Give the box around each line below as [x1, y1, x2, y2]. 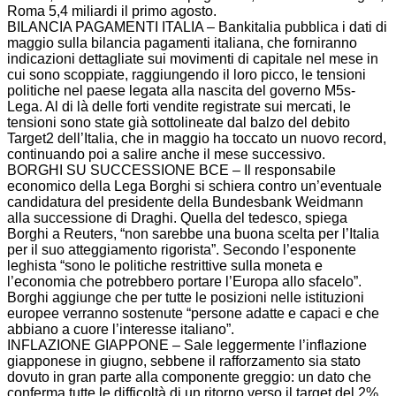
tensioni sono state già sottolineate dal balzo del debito [7, 115, 350, 130]
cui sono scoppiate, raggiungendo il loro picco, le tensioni [7, 67, 366, 82]
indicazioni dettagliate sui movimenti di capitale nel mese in [7, 51, 378, 66]
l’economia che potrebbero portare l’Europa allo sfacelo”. [7, 274, 362, 289]
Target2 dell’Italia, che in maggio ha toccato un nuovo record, [7, 131, 386, 146]
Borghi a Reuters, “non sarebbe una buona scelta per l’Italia [7, 226, 379, 241]
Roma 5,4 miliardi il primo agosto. [7, 4, 217, 19]
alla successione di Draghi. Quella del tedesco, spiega [7, 210, 347, 225]
